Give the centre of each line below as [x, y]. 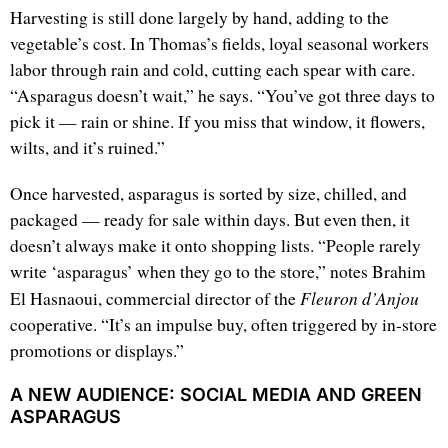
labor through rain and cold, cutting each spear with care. [212, 70]
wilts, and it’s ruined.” [87, 148]
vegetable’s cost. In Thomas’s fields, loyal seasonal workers [219, 44]
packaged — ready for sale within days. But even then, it [210, 220]
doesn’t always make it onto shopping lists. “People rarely [215, 246]
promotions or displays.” [97, 351]
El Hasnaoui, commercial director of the [155, 299]
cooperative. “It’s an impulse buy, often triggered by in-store [223, 325]
